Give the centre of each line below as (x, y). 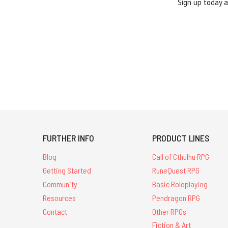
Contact (55, 211)
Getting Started (67, 170)
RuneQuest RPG (176, 170)
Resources (59, 197)
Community (60, 184)
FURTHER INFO (68, 138)
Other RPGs (169, 211)
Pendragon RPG (176, 197)
